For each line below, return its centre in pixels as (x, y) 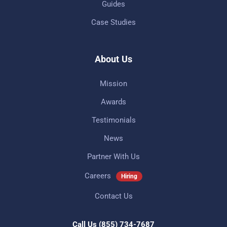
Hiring (129, 176)
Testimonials (113, 120)
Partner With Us (113, 156)
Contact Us (113, 196)
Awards (113, 102)
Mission (113, 83)
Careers (98, 176)
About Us (113, 59)
